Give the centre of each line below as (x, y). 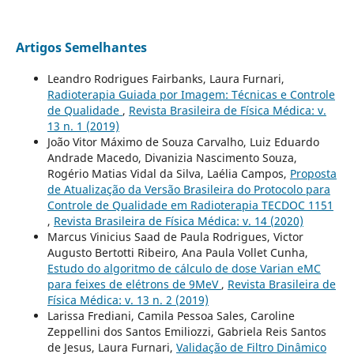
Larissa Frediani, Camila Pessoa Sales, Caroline (171, 316)
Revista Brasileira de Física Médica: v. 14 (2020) (178, 221)
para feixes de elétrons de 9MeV (134, 284)
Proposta (313, 174)
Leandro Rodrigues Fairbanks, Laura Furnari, (166, 79)
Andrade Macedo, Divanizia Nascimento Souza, (172, 158)
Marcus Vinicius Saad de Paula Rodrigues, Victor (175, 237)
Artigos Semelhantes (81, 48)
